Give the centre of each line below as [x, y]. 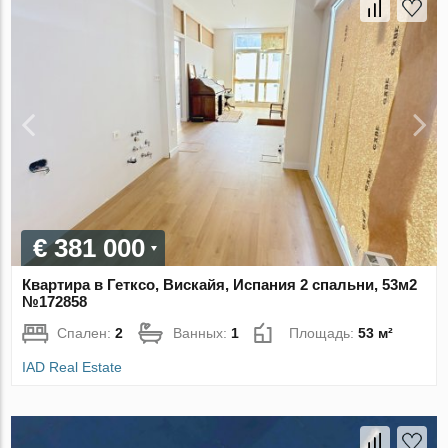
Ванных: [202, 332]
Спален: [86, 332]
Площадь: [324, 332]
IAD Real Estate [72, 366]
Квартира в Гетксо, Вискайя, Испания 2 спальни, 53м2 [220, 284]
